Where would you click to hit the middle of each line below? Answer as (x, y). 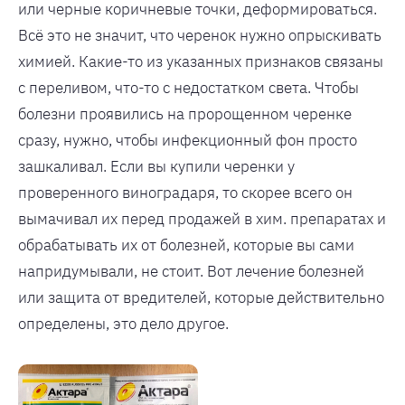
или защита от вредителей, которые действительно (201, 297)
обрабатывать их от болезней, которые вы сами (186, 245)
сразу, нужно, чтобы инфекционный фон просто (188, 140)
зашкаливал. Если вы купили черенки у (156, 166)
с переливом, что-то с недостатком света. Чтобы (188, 87)
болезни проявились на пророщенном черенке (185, 113)
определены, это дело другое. (123, 323)
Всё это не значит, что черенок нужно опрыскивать (200, 35)
